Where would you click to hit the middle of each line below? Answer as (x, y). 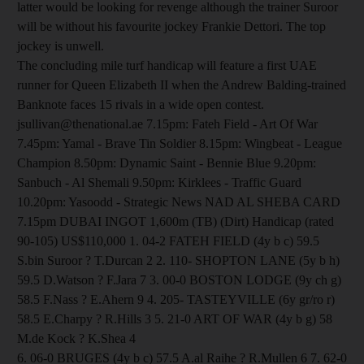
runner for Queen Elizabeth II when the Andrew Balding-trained (182, 84)
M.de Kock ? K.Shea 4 (76, 338)
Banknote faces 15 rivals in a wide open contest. (141, 104)
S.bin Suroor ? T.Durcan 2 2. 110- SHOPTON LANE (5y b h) (178, 260)
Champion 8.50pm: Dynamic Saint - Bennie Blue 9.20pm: (167, 162)
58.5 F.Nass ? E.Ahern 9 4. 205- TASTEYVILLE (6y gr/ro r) (176, 299)
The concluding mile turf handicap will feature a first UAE (167, 65)
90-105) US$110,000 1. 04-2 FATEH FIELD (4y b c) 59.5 (168, 240)
